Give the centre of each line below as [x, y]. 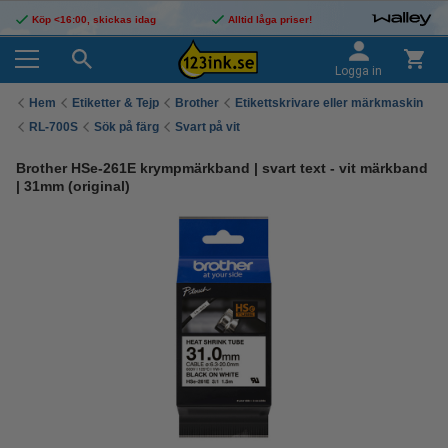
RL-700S [53, 126]
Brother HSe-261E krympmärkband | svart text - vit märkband [222, 168]
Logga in [358, 71]
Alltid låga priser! [269, 19]
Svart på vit [207, 126]
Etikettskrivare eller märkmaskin [329, 102]
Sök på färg [126, 126]
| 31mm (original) [73, 186]
